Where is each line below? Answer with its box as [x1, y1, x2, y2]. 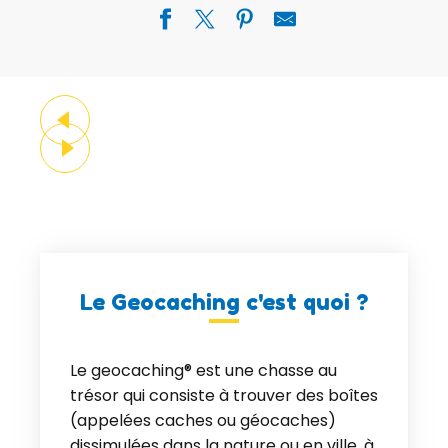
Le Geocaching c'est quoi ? [80, 289, 368, 315]
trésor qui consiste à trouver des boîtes [70, 384, 378, 407]
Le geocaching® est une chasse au [70, 359, 337, 382]
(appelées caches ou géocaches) [70, 409, 336, 432]
